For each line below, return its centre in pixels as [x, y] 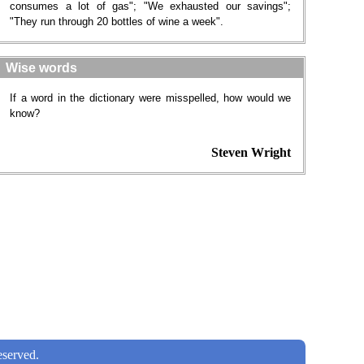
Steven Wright [251, 152]
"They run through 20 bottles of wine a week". [117, 22]
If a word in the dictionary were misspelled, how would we [150, 98]
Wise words [41, 68]
